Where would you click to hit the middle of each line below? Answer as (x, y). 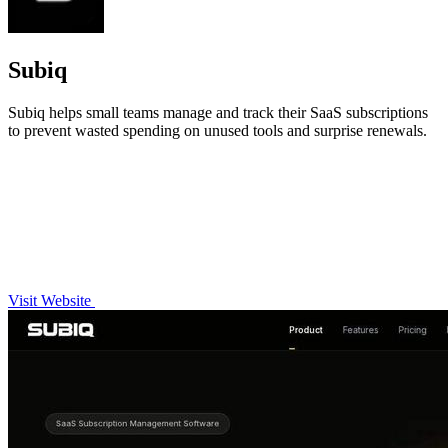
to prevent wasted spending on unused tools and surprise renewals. (217, 130)
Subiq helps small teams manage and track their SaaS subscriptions (218, 112)
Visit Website (51, 300)
